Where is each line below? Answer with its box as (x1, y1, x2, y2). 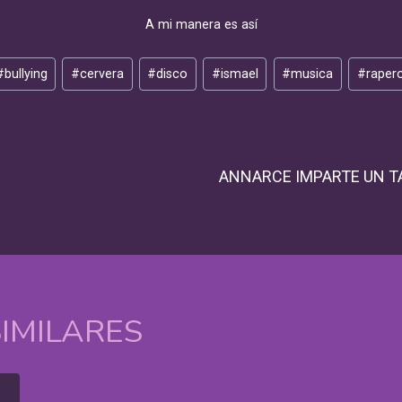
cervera (79, 66, 124, 82)
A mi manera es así (144, 16, 258, 32)
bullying (4, 66, 48, 82)
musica (291, 66, 334, 82)
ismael (220, 66, 258, 82)
